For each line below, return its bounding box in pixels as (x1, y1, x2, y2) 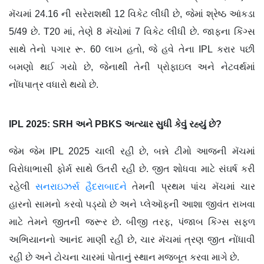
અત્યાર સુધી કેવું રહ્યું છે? (124, 118, 222, 129)
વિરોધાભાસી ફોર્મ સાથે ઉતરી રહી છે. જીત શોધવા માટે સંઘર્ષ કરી (9, 163, 255, 174)
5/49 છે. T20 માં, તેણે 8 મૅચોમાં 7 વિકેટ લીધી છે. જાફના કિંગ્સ (9, 26, 255, 37)
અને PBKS (75, 118, 124, 129)
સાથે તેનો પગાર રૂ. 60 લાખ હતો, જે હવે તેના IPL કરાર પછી (9, 44, 255, 54)
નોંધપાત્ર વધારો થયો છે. (9, 79, 98, 90)
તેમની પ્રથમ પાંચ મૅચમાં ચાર (126, 181, 256, 192)
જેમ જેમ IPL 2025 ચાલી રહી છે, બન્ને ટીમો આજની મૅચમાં (9, 146, 255, 156)
